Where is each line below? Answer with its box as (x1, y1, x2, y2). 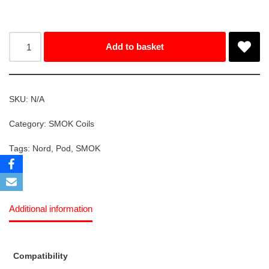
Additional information (9, 203, 92, 214)
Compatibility (13, 251, 68, 261)
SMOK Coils (49, 119, 94, 129)
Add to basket (106, 41, 165, 52)
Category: (9, 119, 49, 129)
